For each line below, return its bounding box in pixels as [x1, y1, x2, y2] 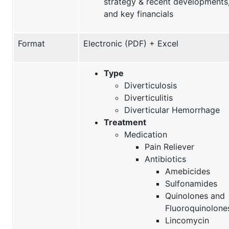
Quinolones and [165, 190, 225, 201]
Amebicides [165, 166, 210, 176]
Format [18, 38, 45, 49]
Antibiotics [145, 153, 186, 164]
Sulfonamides [165, 178, 217, 189]
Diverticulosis [124, 80, 177, 90]
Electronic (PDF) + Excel [83, 38, 178, 49]
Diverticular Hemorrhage [124, 104, 220, 115]
